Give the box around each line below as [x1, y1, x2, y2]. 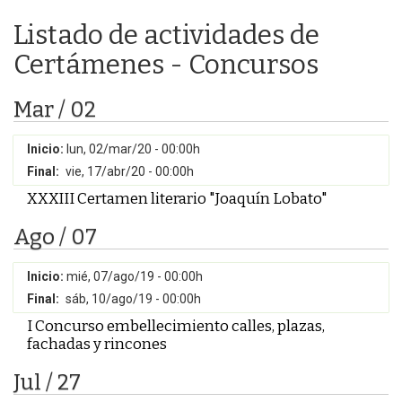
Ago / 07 [13, 224, 97, 249]
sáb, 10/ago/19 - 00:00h [66, 292, 201, 306]
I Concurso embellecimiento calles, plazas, [27, 317, 325, 335]
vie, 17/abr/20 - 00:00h [66, 164, 194, 179]
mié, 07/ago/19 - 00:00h [66, 269, 203, 284]
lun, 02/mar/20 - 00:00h [66, 142, 200, 156]
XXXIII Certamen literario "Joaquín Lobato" [27, 189, 328, 207]
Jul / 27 [13, 370, 81, 395]
